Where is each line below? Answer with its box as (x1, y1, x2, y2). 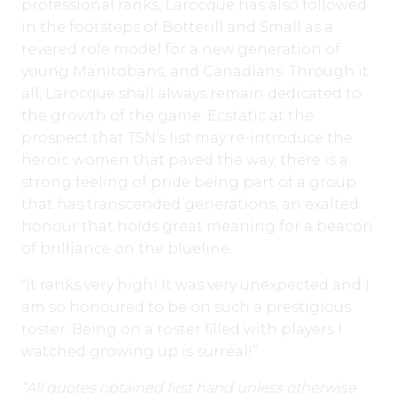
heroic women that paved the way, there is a (21, 152, 348, 169)
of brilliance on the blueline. (21, 240, 232, 258)
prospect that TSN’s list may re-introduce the (21, 129, 353, 147)
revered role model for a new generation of (21, 41, 340, 58)
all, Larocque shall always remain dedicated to (21, 85, 362, 103)
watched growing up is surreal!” (21, 343, 258, 361)
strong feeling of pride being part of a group (21, 174, 356, 191)
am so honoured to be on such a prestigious (21, 299, 351, 316)
